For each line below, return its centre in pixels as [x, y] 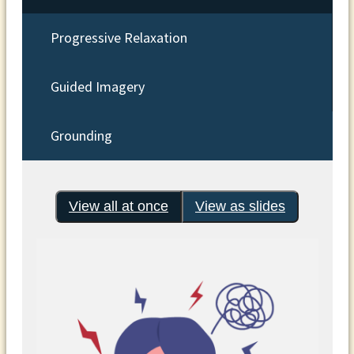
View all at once [119, 207]
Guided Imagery [97, 87]
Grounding [81, 136]
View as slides [240, 207]
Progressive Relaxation [119, 38]
